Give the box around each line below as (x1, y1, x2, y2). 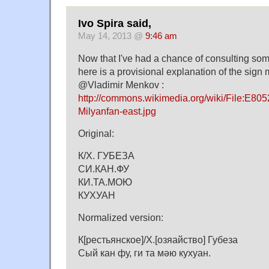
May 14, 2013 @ (78, 31, 145, 41)
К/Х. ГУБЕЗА (78, 150, 134, 162)
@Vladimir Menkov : (78, 79, 164, 91)
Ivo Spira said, (78, 17, 151, 30)
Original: (78, 128, 114, 139)
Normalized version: (78, 212, 163, 223)
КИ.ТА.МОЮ (78, 177, 132, 188)
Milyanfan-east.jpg (78, 106, 156, 117)
